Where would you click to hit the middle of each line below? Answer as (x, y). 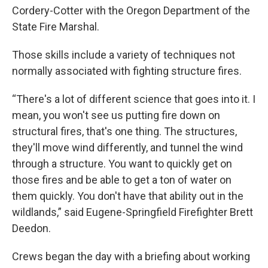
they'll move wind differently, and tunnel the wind (127, 147)
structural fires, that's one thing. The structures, (124, 131)
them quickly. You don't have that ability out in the (128, 196)
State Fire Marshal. (56, 26)
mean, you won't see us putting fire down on (116, 115)
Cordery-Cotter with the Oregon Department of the (131, 10)
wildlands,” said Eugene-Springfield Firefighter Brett (133, 212)
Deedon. (31, 228)
